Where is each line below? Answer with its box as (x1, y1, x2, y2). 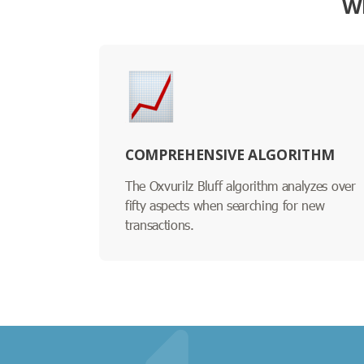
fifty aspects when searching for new (125, 196, 325, 214)
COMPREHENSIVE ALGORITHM (125, 144, 335, 164)
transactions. (125, 215, 194, 233)
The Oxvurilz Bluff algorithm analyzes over (125, 176, 356, 194)
